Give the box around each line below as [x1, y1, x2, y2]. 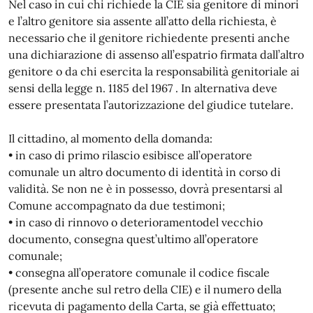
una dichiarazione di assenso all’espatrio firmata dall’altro [8, 48, 304, 61]
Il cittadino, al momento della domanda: [8, 131, 212, 145]
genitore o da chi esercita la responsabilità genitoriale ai [8, 64, 300, 78]
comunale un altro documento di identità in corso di [8, 165, 281, 179]
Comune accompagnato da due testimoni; [8, 198, 225, 212]
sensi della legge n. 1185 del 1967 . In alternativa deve [8, 81, 277, 95]
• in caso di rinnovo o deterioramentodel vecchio [8, 215, 263, 229]
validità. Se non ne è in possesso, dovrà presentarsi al [8, 182, 282, 196]
